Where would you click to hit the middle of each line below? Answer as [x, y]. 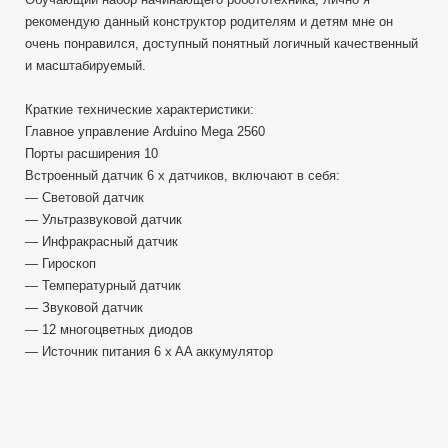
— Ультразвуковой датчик [103, 219]
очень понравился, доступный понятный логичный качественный [221, 43]
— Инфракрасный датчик [101, 241]
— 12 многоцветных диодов [109, 329]
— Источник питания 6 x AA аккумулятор [149, 351]
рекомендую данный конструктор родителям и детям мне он [209, 21]
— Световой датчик [84, 197]
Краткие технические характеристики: [139, 109]
